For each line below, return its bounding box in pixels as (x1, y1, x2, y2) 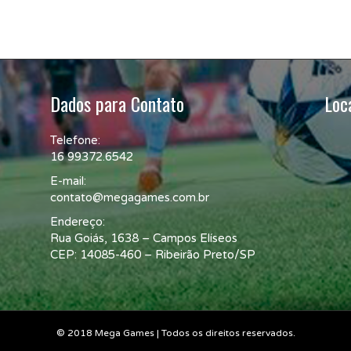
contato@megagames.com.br (50, 190, 209, 204)
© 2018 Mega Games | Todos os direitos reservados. (56, 327, 295, 338)
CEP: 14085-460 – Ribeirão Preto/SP (50, 247, 255, 262)
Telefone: (50, 132, 100, 147)
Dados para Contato (50, 89, 184, 118)
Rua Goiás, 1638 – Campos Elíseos (50, 230, 237, 245)
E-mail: (50, 173, 86, 188)
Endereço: (50, 214, 105, 229)
